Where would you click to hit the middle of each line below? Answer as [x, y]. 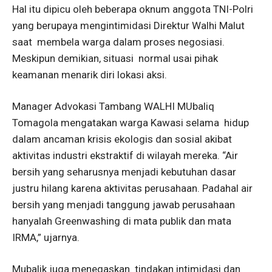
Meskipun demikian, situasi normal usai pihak [115, 58]
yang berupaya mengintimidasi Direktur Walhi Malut [128, 25]
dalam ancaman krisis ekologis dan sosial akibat [122, 139]
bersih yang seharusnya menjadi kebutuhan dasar [124, 172]
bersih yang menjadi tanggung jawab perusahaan [124, 205]
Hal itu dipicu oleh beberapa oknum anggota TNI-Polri [133, 9]
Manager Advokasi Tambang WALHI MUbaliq [113, 106]
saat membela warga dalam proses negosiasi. [118, 42]
